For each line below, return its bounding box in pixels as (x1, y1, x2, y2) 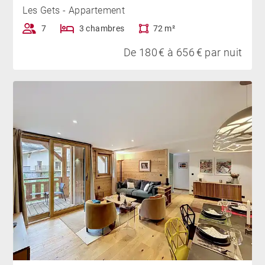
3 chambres (79, 24, 125, 34)
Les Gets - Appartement (22, 5, 125, 17)
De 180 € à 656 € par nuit (123, 46, 243, 59)
